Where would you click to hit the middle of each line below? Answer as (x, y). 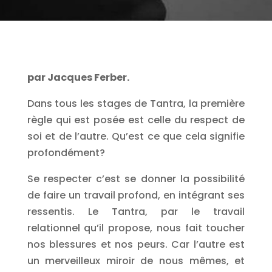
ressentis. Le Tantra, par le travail (136, 212)
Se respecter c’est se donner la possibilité (136, 179)
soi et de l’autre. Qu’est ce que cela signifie (136, 136)
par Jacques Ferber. (78, 77)
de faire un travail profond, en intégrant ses (136, 195)
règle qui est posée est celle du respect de (136, 120)
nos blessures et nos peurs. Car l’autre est (136, 244)
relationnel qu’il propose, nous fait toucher (136, 228)
